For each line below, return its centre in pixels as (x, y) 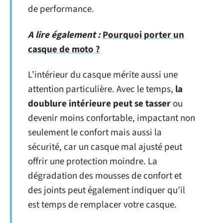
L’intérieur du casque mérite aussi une (103, 75)
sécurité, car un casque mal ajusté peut (105, 147)
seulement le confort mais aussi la (95, 133)
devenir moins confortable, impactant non (111, 118)
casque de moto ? (64, 49)
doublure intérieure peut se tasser (99, 104)
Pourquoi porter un (143, 35)
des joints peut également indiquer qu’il (107, 190)
